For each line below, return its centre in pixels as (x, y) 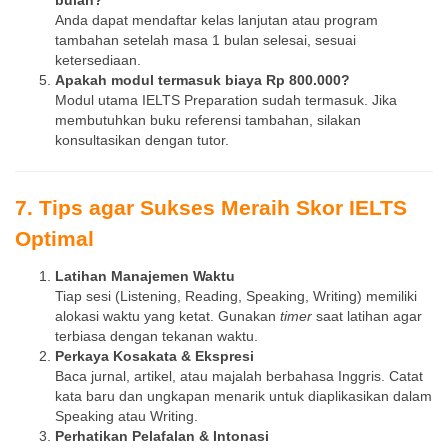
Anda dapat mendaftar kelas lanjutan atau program (216, 20)
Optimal (54, 238)
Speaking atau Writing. (126, 417)
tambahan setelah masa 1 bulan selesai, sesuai (205, 40)
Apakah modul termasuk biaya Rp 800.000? (202, 80)
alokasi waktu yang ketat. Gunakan (167, 317)
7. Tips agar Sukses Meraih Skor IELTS (211, 207)
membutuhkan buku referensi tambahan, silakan (208, 120)
